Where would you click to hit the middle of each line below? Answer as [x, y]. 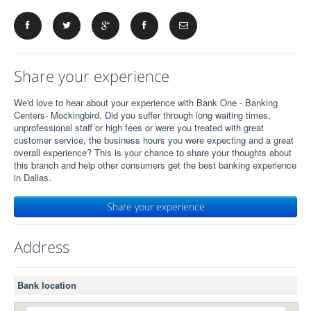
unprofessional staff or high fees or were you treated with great [139, 127]
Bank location [47, 285]
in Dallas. [33, 177]
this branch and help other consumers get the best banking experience [155, 165]
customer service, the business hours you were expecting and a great [154, 140]
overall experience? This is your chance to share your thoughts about [153, 152]
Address [42, 246]
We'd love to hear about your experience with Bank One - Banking [146, 102]
